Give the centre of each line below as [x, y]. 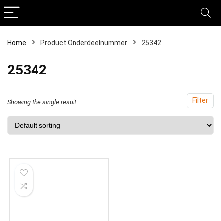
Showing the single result [42, 102]
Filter [200, 100]
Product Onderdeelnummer [84, 43]
